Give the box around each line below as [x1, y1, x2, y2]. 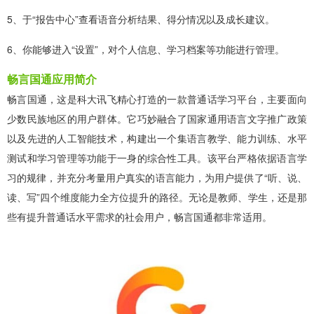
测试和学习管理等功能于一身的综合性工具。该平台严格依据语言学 [7, 151, 307, 165]
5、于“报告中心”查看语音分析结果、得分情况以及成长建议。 [7, 12, 275, 27]
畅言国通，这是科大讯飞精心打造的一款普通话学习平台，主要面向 [7, 92, 307, 107]
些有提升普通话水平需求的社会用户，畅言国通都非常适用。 [7, 210, 272, 224]
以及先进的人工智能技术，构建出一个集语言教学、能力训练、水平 [7, 131, 307, 146]
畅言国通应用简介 [7, 71, 97, 88]
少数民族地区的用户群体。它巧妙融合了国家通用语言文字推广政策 [7, 111, 307, 126]
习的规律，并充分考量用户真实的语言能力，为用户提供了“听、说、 [7, 170, 307, 185]
